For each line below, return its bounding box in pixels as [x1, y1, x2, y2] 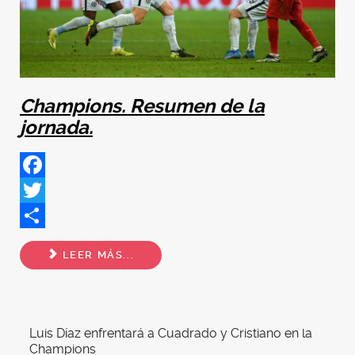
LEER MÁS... [59, 249, 135, 261]
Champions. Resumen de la [20, 94, 265, 117]
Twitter [20, 207, 59, 223]
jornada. [20, 116, 93, 139]
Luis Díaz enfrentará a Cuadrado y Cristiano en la [29, 326, 312, 342]
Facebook [20, 181, 78, 197]
